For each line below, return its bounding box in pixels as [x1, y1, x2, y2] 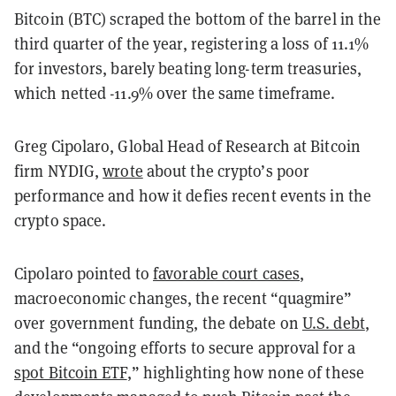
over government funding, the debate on [14, 312, 302, 333]
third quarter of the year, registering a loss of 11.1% [14, 33, 369, 54]
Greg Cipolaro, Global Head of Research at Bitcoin [14, 135, 361, 156]
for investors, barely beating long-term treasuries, [14, 57, 362, 79]
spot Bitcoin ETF [14, 362, 127, 383]
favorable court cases [153, 263, 301, 284]
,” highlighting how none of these [126, 362, 364, 383]
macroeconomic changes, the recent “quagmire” [14, 287, 353, 308]
